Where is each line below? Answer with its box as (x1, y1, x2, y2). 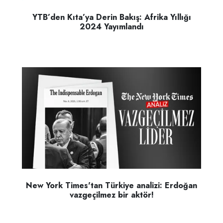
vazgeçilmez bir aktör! (69, 189, 154, 201)
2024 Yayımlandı (79, 20, 144, 32)
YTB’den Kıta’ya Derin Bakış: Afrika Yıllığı (32, 11, 191, 23)
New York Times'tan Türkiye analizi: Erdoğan (26, 179, 197, 191)
